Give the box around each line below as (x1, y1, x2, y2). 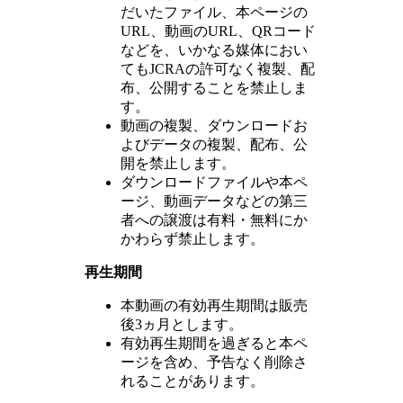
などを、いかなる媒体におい (120, 41, 308, 58)
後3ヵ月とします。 (120, 316, 243, 332)
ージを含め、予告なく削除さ (120, 354, 308, 370)
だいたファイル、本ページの (120, 4, 308, 20)
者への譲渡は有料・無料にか (120, 211, 308, 228)
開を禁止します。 (120, 155, 236, 171)
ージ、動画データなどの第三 (120, 193, 308, 209)
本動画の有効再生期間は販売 (120, 297, 308, 313)
